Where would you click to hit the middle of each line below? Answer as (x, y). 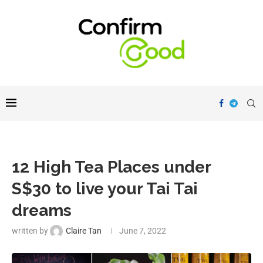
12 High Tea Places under (111, 167)
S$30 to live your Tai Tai (105, 189)
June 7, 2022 (143, 231)
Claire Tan (84, 231)
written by (31, 231)
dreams (42, 211)
